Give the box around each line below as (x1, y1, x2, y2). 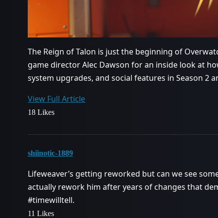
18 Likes (28, 108, 54, 116)
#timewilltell (28, 194, 73, 205)
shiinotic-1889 (28, 148, 73, 157)
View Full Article (28, 93, 85, 104)
